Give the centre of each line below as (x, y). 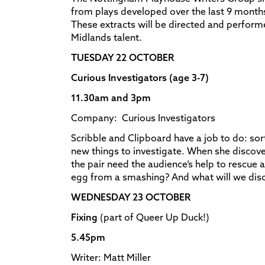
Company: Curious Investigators (143, 117)
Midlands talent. (106, 37)
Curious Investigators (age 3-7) (140, 77)
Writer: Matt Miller (111, 257)
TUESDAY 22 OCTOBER (122, 57)
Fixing (85, 217)
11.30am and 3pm (111, 97)
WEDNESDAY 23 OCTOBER (131, 197)
